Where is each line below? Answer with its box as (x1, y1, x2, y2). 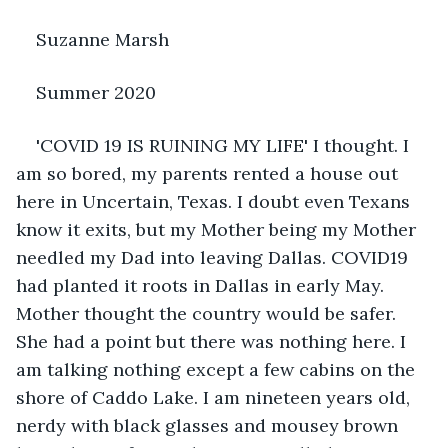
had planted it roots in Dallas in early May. (16, 273, 389, 297)
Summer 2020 (36, 80, 156, 104)
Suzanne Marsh (36, 27, 169, 51)
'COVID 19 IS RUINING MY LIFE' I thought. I (36, 133, 414, 157)
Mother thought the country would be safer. (16, 301, 401, 325)
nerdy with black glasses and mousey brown (16, 413, 403, 437)
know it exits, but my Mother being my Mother (16, 217, 421, 241)
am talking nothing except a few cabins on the (16, 357, 420, 381)
